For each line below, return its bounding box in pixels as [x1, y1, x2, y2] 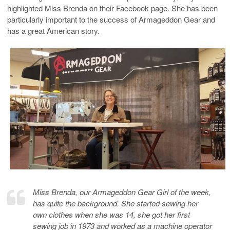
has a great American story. [7, 25, 100, 36]
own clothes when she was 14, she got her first [33, 208, 190, 220]
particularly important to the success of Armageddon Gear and [7, 13, 215, 25]
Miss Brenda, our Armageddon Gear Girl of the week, [33, 186, 211, 197]
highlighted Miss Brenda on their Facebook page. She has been [7, 2, 218, 13]
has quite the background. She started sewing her [33, 197, 198, 208]
